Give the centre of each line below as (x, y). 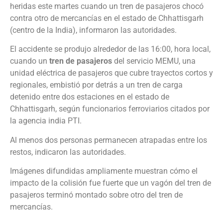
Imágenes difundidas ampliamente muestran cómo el (104, 171)
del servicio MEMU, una (154, 61)
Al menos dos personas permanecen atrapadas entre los (109, 140)
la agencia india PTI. (46, 121)
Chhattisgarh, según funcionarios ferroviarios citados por (110, 109)
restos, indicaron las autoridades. (68, 152)
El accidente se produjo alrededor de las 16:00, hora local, (110, 49)
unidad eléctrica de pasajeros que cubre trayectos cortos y (111, 73)
